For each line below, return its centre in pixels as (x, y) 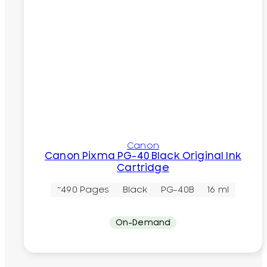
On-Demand (143, 223)
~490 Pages (83, 190)
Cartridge (143, 168)
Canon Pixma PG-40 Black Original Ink (143, 156)
